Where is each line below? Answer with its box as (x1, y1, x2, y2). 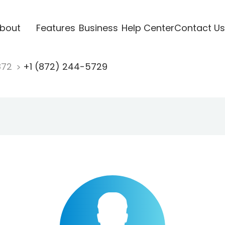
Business (78, 21, 118, 34)
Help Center (121, 21, 174, 34)
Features (36, 21, 75, 34)
